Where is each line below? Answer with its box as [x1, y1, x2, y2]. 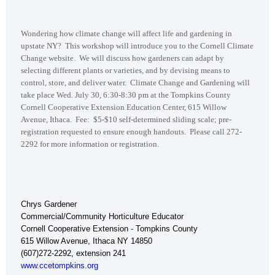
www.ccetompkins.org [21, 261, 98, 271]
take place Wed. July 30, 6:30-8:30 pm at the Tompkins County [21, 90, 231, 99]
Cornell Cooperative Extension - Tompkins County [21, 224, 198, 234]
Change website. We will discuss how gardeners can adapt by [21, 53, 224, 63]
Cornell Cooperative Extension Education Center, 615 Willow [21, 103, 227, 112]
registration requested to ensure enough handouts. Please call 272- [21, 127, 242, 136]
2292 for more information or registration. [21, 139, 159, 149]
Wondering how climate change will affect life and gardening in [21, 29, 232, 38]
